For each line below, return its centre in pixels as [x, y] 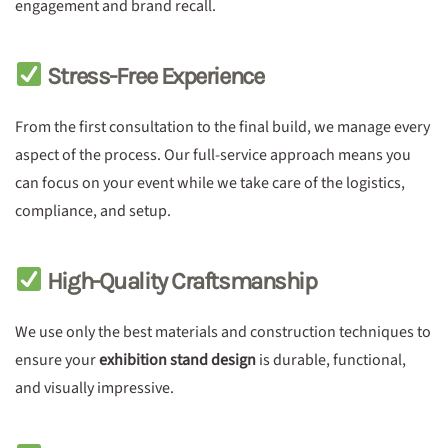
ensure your [57, 360]
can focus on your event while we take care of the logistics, [210, 183]
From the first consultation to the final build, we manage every [222, 127]
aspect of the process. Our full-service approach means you [213, 155]
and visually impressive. [94, 388]
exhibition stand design [177, 360]
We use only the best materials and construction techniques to [223, 332]
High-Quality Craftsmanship [179, 281]
